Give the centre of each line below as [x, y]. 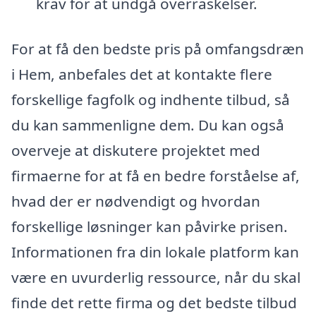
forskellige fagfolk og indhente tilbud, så [151, 99]
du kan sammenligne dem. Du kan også [148, 124]
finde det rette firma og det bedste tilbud [154, 302]
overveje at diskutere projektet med [136, 150]
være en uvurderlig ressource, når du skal [156, 277]
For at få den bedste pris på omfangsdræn [158, 48]
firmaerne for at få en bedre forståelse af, [156, 175]
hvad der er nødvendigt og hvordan [136, 201]
